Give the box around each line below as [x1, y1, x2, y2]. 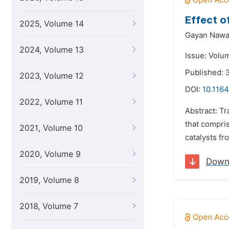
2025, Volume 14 [19, 19, 84, 29]
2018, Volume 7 [19, 201, 78, 211]
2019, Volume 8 [19, 175, 79, 185]
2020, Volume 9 [19, 149, 81, 159]
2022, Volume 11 [19, 97, 83, 107]
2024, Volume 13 [19, 45, 84, 55]
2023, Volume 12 [19, 71, 84, 81]
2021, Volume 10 [19, 123, 83, 133]
